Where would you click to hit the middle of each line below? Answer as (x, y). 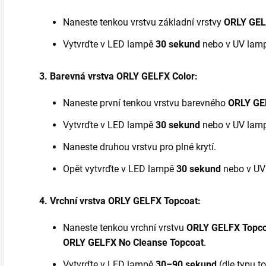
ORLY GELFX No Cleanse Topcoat (133, 243)
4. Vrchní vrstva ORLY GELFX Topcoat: (120, 201)
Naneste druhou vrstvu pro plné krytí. (140, 147)
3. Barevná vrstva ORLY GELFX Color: (118, 76)
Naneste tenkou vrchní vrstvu (125, 228)
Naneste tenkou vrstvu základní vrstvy (143, 22)
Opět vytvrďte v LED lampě (120, 169)
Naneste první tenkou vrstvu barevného (145, 103)
